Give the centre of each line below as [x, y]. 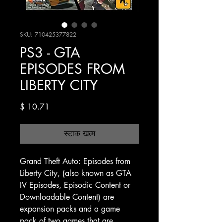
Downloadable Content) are [67, 197]
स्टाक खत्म [79, 133]
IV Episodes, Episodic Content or [75, 185]
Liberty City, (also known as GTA [76, 173]
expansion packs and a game [70, 209]
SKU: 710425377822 [48, 34]
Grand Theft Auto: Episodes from [75, 161]
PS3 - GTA [50, 52]
